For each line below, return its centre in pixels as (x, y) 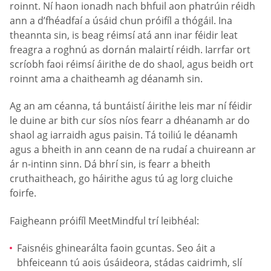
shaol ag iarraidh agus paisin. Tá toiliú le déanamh (124, 135)
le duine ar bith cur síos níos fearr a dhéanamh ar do (130, 121)
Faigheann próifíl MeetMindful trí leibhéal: (104, 220)
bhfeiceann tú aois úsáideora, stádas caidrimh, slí (129, 263)
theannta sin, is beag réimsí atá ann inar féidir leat (124, 35)
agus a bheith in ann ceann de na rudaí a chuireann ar (133, 150)
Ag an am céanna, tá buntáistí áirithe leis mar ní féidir (131, 106)
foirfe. (23, 193)
